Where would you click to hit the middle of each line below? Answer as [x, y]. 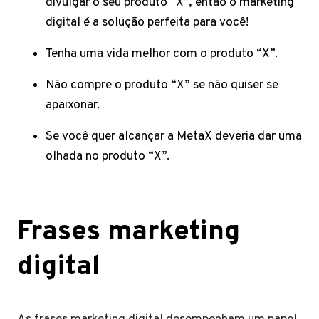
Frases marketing [129, 232]
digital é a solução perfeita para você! [148, 22]
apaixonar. [74, 105]
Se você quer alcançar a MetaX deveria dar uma [174, 136]
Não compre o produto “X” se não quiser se [162, 85]
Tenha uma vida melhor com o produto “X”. [163, 54]
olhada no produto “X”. [110, 156]
